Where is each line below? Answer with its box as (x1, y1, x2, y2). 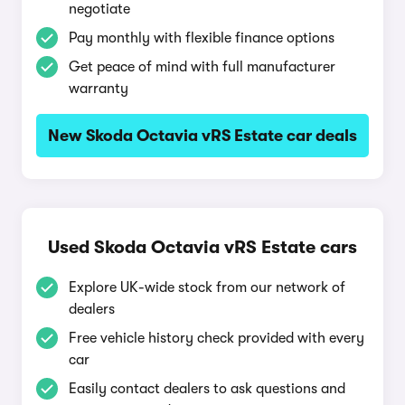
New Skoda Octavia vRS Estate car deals (48, 127, 357, 145)
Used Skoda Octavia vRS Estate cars (48, 237, 357, 258)
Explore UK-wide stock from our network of (69, 279, 345, 296)
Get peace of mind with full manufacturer (69, 59, 335, 75)
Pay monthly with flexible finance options (69, 30, 334, 46)
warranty (69, 80, 128, 97)
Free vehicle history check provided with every (69, 330, 364, 346)
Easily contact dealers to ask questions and (69, 381, 345, 397)
